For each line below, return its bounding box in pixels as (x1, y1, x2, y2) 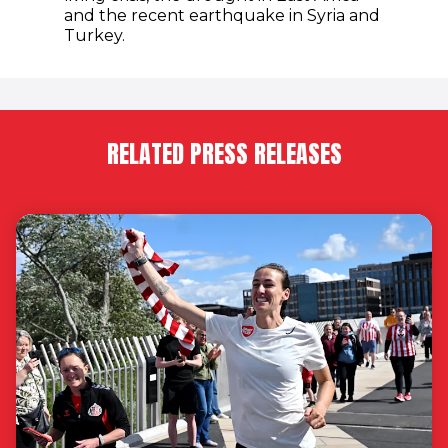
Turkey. (64, 26, 125, 46)
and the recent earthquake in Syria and (64, 6, 380, 26)
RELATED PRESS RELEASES (106, 136, 342, 173)
